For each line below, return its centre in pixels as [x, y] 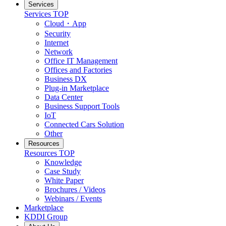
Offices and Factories [78, 70]
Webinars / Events [73, 198]
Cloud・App [65, 23]
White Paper [64, 180]
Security [58, 33]
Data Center [64, 97]
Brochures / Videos [75, 189]
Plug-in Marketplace [77, 88]
